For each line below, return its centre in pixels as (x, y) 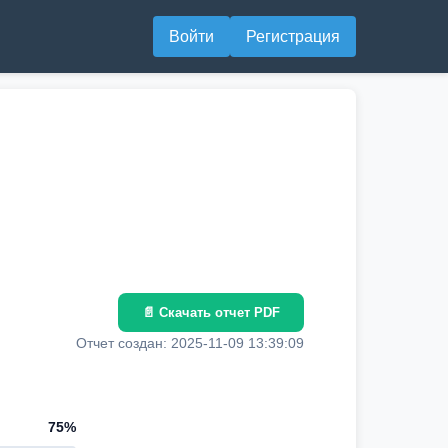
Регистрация (293, 36)
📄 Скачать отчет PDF (211, 312)
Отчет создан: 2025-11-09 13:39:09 (190, 343)
